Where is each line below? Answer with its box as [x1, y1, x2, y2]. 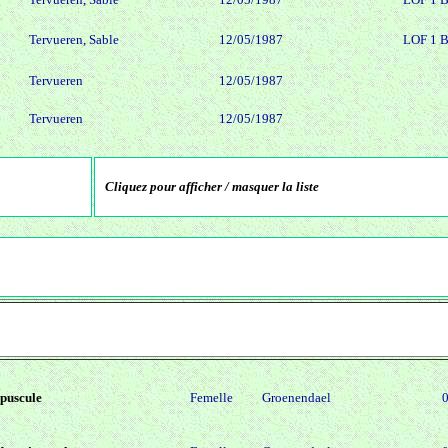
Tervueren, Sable [29, 32, 119, 48]
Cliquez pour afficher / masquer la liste [105, 179, 319, 195]
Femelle [190, 390, 233, 406]
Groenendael [262, 390, 331, 406]
